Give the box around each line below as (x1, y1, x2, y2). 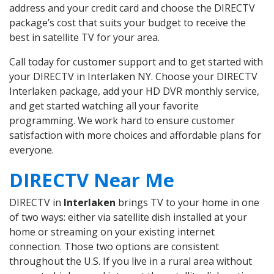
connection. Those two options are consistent (9, 240, 219, 254)
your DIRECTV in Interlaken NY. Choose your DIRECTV (9, 70, 257, 84)
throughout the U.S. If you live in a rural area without (9, 254, 252, 268)
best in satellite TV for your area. (9, 31, 160, 45)
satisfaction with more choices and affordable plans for (9, 128, 261, 143)
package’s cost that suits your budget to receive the (9, 16, 246, 30)
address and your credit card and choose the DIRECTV (9, 1, 255, 15)
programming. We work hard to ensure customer (9, 114, 235, 128)
